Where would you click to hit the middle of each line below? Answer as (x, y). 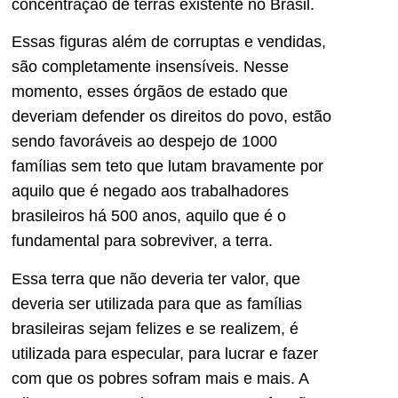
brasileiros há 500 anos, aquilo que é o (149, 216)
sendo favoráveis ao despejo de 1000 (144, 142)
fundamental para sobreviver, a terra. (142, 241)
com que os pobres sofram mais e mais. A (160, 378)
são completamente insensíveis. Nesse (150, 67)
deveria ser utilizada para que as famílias (157, 303)
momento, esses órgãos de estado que (150, 92)
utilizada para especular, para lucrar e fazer (165, 353)
